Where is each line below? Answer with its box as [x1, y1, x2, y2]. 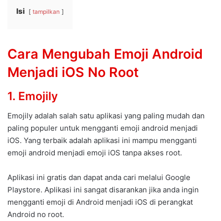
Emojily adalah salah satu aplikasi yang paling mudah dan [7, 111, 205, 121]
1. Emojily [7, 89, 58, 103]
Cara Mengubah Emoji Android [7, 46, 203, 63]
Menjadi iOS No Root [7, 64, 139, 81]
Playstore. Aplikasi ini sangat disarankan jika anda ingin [7, 185, 199, 195]
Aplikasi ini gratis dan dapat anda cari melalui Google [7, 173, 190, 183]
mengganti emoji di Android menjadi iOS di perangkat [7, 197, 193, 207]
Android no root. [7, 210, 64, 220]
